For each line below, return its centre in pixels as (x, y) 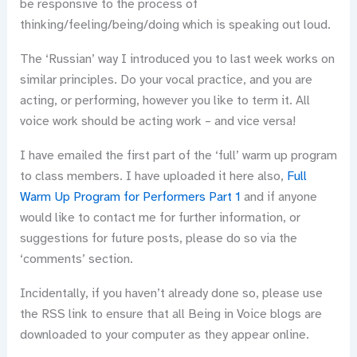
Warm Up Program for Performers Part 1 (130, 196)
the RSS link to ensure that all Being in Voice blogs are (171, 314)
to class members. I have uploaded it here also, (153, 176)
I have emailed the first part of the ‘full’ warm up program (178, 155)
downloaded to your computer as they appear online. (164, 334)
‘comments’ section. (76, 259)
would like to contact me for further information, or (160, 217)
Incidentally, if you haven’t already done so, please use (171, 293)
